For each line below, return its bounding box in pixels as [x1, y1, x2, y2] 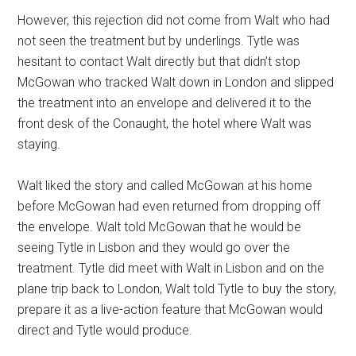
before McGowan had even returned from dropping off [17, 199, 321, 214]
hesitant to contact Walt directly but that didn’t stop [17, 54, 301, 69]
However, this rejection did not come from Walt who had [17, 13, 331, 28]
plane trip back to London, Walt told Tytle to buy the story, [17, 281, 337, 296]
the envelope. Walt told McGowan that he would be [17, 219, 302, 234]
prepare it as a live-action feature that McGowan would [17, 302, 323, 317]
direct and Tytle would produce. [17, 323, 193, 338]
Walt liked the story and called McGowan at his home [17, 178, 313, 193]
